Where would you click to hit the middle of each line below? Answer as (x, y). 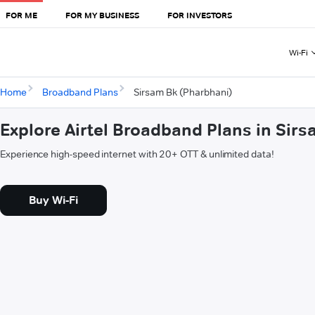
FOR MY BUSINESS (102, 15)
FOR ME (21, 15)
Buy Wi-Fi (53, 200)
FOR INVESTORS (200, 15)
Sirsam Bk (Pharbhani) (182, 92)
